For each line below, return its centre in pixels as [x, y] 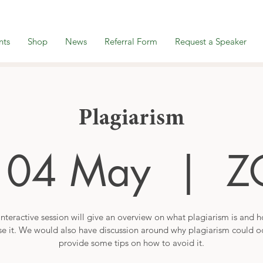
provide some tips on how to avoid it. [131, 242]
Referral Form [131, 41]
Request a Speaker [211, 41]
